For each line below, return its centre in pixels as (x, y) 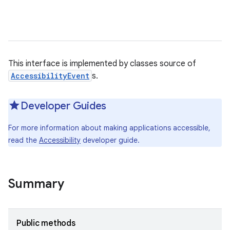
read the (24, 140)
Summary (36, 184)
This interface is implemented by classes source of (102, 64)
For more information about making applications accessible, (109, 128)
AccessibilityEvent (50, 76)
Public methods (46, 223)
